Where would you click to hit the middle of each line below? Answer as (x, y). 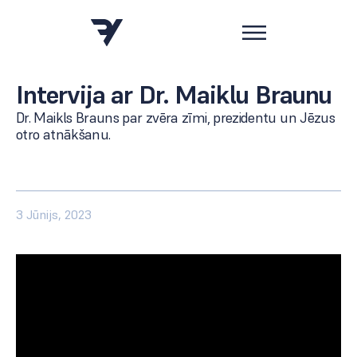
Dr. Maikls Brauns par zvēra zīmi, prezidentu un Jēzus (176, 118)
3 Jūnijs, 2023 (54, 214)
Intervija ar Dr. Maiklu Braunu (174, 95)
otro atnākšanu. (63, 134)
